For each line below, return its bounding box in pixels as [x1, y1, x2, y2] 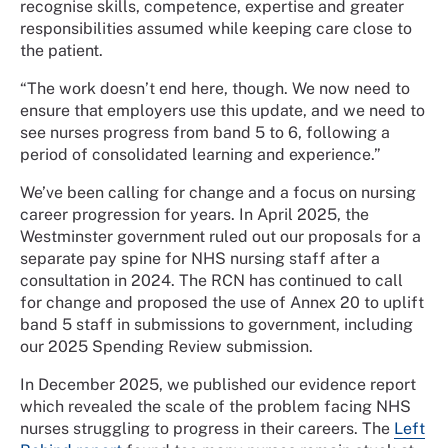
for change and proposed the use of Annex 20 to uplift [20, 292, 424, 312]
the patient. [20, 40, 103, 60]
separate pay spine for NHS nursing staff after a [20, 248, 380, 268]
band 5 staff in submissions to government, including [20, 314, 413, 334]
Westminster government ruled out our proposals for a [20, 226, 421, 246]
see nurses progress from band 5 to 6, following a [20, 122, 390, 142]
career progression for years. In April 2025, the [20, 204, 369, 224]
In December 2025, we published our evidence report [20, 374, 416, 394]
